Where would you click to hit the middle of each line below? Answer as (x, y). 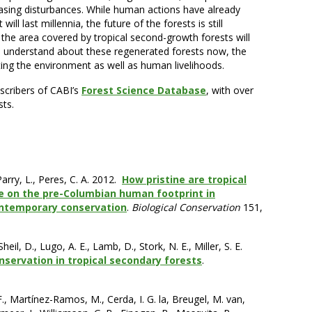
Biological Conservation (186, 207)
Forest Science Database (144, 90)
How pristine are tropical (184, 179)
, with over (230, 90)
